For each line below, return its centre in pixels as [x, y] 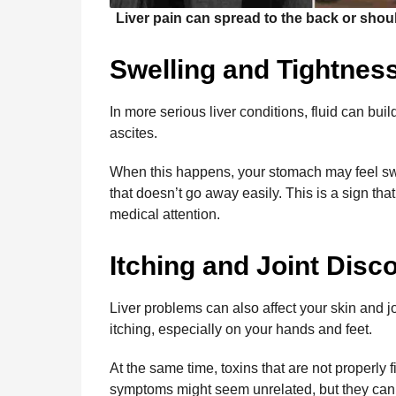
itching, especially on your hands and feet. [241, 329]
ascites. [133, 133]
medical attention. [165, 214]
